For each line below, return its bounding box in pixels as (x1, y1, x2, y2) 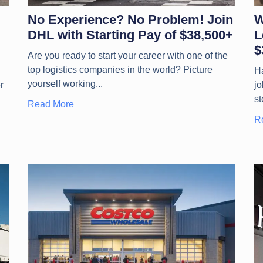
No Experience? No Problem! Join (27, 12, 233, 27)
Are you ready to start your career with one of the (27, 50, 228, 60)
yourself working (27, 78, 96, 89)
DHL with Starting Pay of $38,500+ (27, 27, 233, 42)
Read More (27, 99, 74, 109)
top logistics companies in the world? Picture (27, 64, 213, 75)
